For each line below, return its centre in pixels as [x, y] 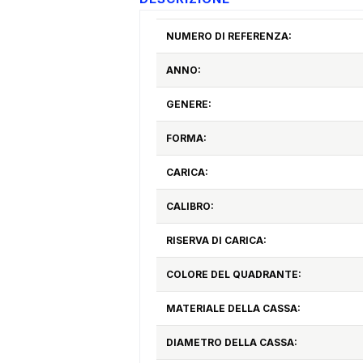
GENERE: [188, 105]
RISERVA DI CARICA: [216, 241]
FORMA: [186, 139]
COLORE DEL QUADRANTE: [233, 275]
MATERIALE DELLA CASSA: [233, 309]
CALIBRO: [190, 207]
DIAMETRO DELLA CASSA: [231, 343]
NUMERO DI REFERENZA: [228, 36]
